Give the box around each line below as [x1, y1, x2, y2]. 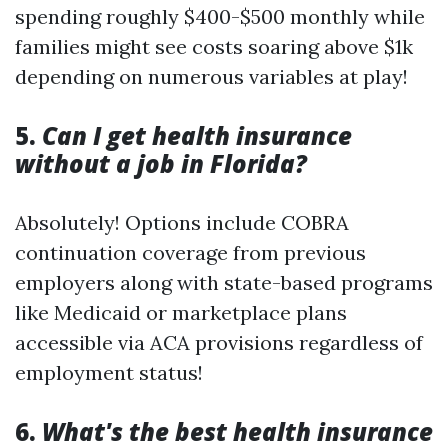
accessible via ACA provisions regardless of [15, 330, 423, 355]
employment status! [15, 360, 203, 385]
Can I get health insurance [42, 119, 352, 152]
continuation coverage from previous [15, 240, 366, 265]
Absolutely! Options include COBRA [15, 210, 349, 235]
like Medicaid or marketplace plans [15, 300, 347, 325]
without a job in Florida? [15, 147, 307, 180]
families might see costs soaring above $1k [15, 34, 413, 59]
